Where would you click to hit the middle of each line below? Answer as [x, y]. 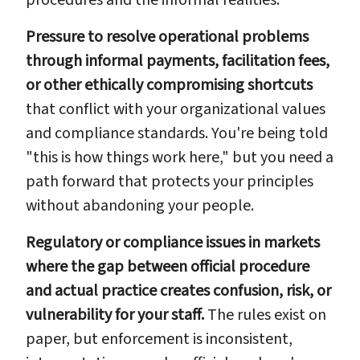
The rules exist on [265, 315]
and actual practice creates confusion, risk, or [178, 290]
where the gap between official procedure [168, 266]
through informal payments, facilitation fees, [178, 61]
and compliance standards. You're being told [177, 133]
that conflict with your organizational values [176, 109]
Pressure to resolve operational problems [167, 37]
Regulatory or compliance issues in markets [173, 242]
